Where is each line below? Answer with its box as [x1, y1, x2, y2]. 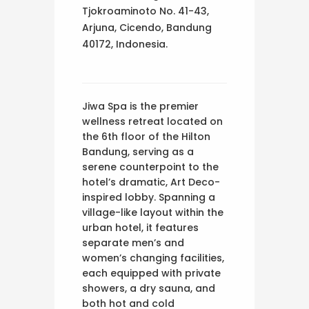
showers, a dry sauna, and [82, 281, 215, 295]
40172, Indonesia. [82, 37, 168, 51]
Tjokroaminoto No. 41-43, [82, 3, 209, 18]
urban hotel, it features [82, 220, 199, 235]
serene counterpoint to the [82, 159, 219, 174]
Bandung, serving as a [82, 144, 194, 159]
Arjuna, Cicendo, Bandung [82, 20, 212, 34]
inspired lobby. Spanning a [82, 190, 215, 204]
